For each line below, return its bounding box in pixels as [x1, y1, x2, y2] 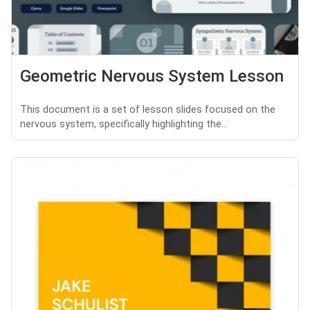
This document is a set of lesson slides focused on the [20, 104, 275, 116]
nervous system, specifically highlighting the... [20, 118, 228, 131]
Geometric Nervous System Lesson [20, 66, 284, 86]
